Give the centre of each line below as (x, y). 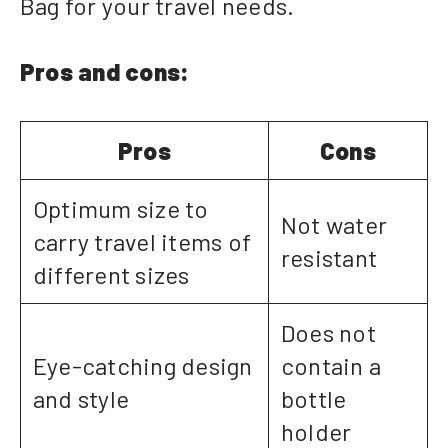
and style (81, 399)
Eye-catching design (143, 366)
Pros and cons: (105, 72)
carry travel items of (142, 242)
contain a (331, 366)
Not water (334, 225)
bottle (314, 399)
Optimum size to (121, 209)
